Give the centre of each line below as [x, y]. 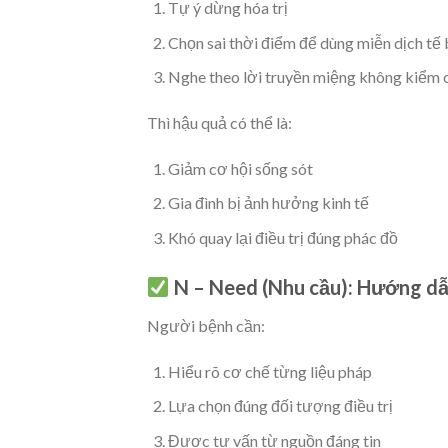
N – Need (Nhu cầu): [263, 286]
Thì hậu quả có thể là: [219, 123]
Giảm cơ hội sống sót [240, 168]
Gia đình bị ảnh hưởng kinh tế [268, 203]
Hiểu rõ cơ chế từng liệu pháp [269, 371]
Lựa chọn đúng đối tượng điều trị [280, 406]
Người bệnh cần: [206, 325]
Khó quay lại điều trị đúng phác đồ [282, 238]
